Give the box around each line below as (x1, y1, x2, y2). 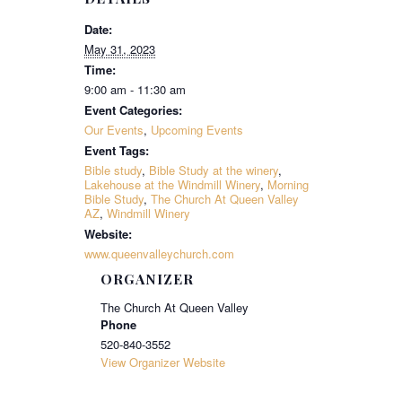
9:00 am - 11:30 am (84, 81, 186, 99)
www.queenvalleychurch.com (84, 245, 234, 263)
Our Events (84, 121, 144, 139)
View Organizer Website (100, 354, 226, 371)
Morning (267, 176, 309, 194)
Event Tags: (84, 142, 149, 160)
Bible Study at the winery (149, 162, 278, 179)
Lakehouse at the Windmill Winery (84, 176, 260, 194)
